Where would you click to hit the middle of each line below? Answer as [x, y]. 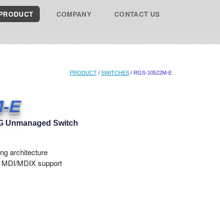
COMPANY [74, 14]
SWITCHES [115, 73]
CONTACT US [137, 14]
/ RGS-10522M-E [151, 73]
